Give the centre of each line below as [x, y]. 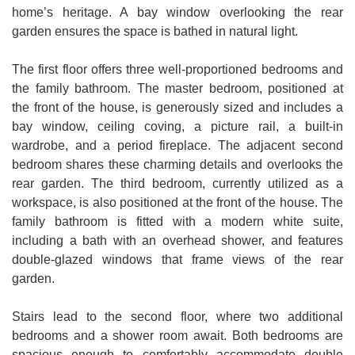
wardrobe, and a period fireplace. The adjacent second [177, 145]
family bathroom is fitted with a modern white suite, [177, 221]
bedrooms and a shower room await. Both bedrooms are [177, 336]
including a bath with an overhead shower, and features [177, 240]
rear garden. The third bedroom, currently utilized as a [177, 183]
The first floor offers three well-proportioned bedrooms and [177, 69]
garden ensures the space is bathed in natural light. [155, 31]
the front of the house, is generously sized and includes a [177, 107]
